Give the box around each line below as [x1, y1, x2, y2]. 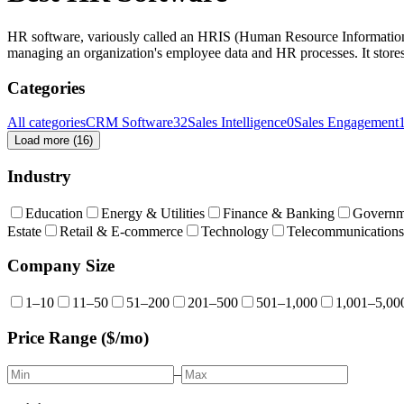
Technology [201, 223, 269, 239]
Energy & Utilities [101, 205, 205, 221]
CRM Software [86, 115, 173, 131]
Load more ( [14, 133, 77, 148]
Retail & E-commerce [60, 223, 183, 239]
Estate [7, 223, 41, 239]
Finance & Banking [223, 205, 335, 221]
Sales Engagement [294, 115, 399, 131]
